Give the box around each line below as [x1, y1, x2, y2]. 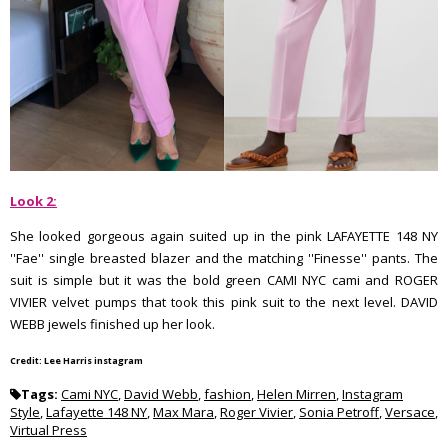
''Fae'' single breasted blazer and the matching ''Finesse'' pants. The [10, 249, 438, 267]
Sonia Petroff [299, 403, 379, 421]
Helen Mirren [257, 385, 336, 403]
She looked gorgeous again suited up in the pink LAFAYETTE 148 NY [10, 227, 438, 245]
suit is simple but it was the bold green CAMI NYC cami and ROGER [10, 271, 438, 289]
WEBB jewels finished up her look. [10, 315, 218, 333]
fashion [204, 385, 251, 403]
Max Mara [153, 403, 214, 421]
